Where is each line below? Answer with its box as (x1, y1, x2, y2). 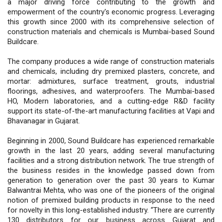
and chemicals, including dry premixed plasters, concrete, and (7, 66, 215, 76)
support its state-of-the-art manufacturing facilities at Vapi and (7, 106, 215, 115)
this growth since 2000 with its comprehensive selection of (7, 17, 215, 26)
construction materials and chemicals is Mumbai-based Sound (7, 27, 215, 36)
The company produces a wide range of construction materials (7, 56, 215, 66)
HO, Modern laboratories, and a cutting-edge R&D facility (7, 96, 215, 106)
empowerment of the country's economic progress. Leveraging (7, 7, 215, 16)
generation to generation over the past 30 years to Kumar (7, 175, 215, 185)
